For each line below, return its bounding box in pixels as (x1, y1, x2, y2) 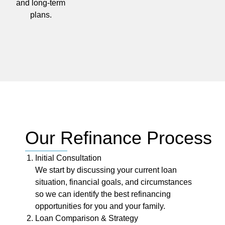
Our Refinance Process (25, 127, 212, 148)
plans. (30, 10, 52, 19)
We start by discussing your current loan (35, 166, 177, 175)
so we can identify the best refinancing (35, 190, 171, 199)
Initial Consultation (35, 154, 101, 163)
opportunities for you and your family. (35, 202, 165, 211)
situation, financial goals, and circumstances (35, 178, 192, 187)
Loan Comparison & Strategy (35, 214, 138, 223)
